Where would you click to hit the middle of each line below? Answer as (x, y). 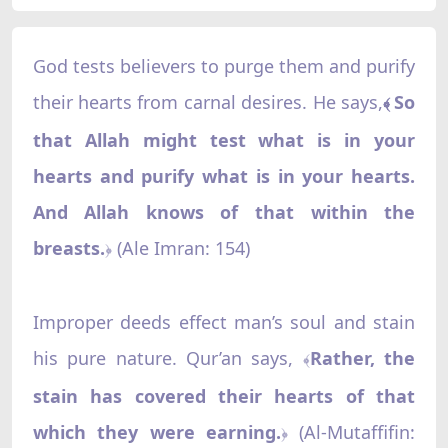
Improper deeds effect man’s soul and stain (224, 321)
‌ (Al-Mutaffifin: (351, 431)
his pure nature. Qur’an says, (167, 357)
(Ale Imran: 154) (180, 247)
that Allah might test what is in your (224, 139)
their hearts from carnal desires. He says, (207, 101)
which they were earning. (156, 431)
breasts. (68, 247)
